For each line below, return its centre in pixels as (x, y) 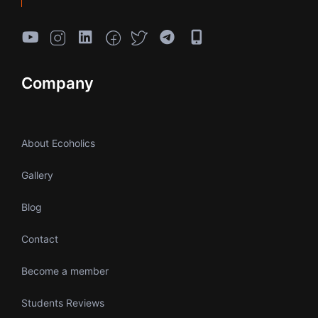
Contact (40, 239)
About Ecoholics (58, 143)
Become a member (65, 271)
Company (57, 83)
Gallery (37, 175)
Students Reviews (63, 303)
